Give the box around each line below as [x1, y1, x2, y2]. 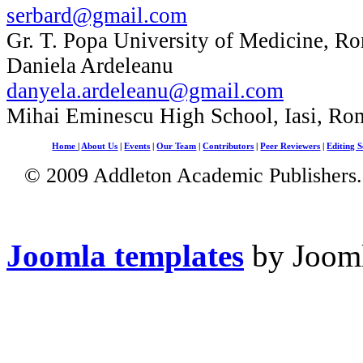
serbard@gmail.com [6, 2, 187, 28]
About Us [81, 141, 118, 151]
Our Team [156, 141, 197, 151]
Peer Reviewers [260, 141, 321, 151]
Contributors [203, 141, 254, 151]
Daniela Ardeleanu [6, 53, 173, 78]
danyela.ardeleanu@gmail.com [6, 78, 284, 103]
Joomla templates [6, 237, 244, 273]
